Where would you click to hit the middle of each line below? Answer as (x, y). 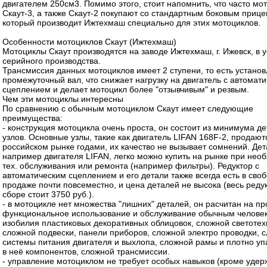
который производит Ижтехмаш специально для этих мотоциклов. (131, 22)
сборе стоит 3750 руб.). (48, 194)
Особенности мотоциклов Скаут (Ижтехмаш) (89, 41)
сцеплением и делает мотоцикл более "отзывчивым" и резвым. (126, 89)
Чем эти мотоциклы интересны (63, 99)
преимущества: (32, 118)
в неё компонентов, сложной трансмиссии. (86, 251)
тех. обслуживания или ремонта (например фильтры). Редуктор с (131, 165)
